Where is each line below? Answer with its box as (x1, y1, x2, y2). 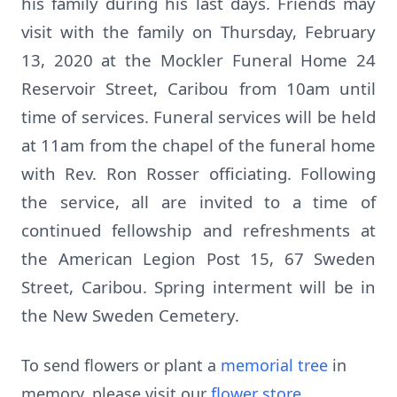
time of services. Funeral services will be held (21, 105, 376, 128)
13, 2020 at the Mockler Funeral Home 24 (21, 49, 376, 71)
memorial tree (221, 354, 328, 376)
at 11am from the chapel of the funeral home (21, 134, 376, 156)
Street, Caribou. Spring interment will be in (21, 276, 376, 298)
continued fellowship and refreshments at (21, 219, 376, 241)
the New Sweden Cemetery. (21, 304, 244, 326)
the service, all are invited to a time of (21, 191, 376, 213)
